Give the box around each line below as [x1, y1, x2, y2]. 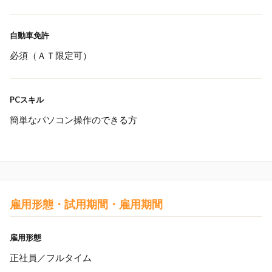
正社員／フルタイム [10, 252, 92, 263]
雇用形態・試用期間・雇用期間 [10, 197, 163, 211]
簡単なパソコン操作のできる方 [10, 114, 137, 125]
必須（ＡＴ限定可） [10, 50, 92, 61]
